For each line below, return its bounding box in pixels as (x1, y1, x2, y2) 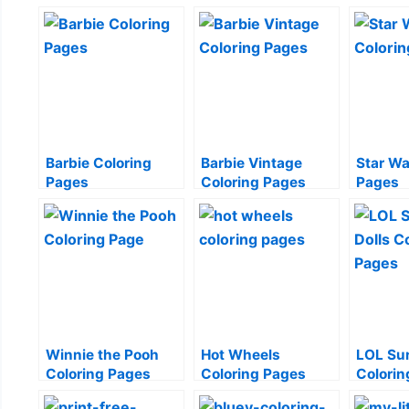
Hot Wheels (201, 345, 280, 363)
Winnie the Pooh (46, 345, 159, 363)
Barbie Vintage (201, 153, 302, 172)
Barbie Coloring (46, 153, 152, 172)
